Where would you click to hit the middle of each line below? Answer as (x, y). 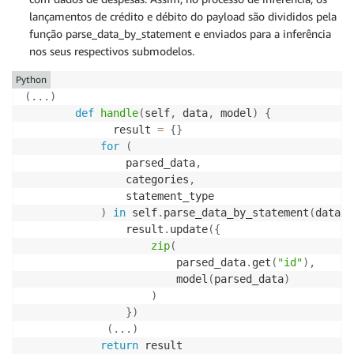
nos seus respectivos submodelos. (112, 51)
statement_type (119, 196)
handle (119, 113)
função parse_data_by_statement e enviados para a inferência (180, 34)
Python (31, 79)
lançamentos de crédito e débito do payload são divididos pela (183, 16)
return (119, 345)
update (189, 229)
